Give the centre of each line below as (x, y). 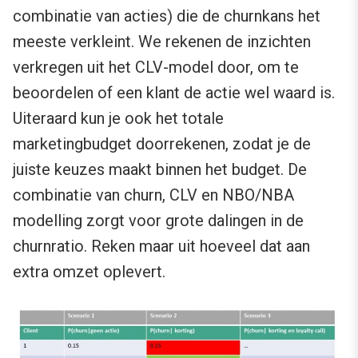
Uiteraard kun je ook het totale (118, 118)
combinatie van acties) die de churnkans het (167, 16)
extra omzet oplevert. (89, 271)
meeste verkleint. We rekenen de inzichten (162, 41)
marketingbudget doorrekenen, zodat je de (162, 143)
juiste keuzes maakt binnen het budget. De (160, 169)
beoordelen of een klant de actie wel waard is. (174, 92)
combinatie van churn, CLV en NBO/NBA (153, 195)
